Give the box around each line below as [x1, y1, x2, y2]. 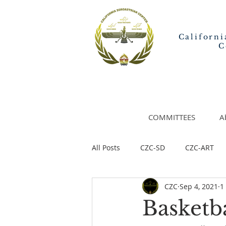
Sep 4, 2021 [180, 181, 218, 191]
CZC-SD [140, 142, 165, 152]
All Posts [92, 142, 120, 152]
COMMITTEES [148, 112, 195, 122]
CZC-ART [185, 142, 214, 152]
